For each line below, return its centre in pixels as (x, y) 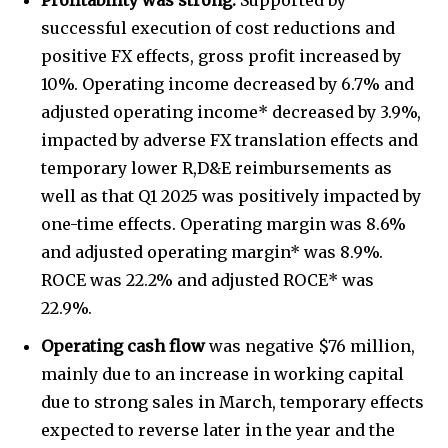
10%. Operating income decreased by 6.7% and (227, 83)
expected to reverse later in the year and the (218, 429)
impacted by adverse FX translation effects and (229, 139)
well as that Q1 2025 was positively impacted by (231, 195)
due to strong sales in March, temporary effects (232, 401)
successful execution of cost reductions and (218, 27)
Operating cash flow (125, 345)
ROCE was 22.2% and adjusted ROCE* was (207, 279)
